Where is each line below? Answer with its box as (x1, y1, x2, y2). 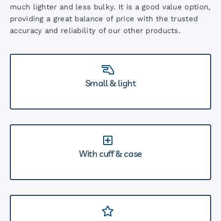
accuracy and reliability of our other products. (10, 26, 181, 36)
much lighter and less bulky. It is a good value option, (10, 2, 211, 12)
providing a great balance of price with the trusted (10, 14, 198, 24)
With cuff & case (79, 148, 142, 160)
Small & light (85, 77, 136, 89)
